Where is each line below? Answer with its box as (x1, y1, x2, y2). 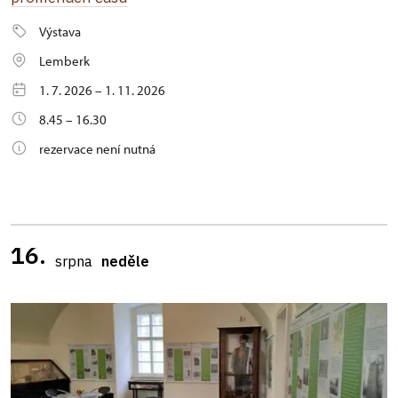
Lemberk (39, 52, 90, 69)
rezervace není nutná (39, 140, 155, 157)
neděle (101, 251, 149, 271)
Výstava (39, 23, 81, 40)
